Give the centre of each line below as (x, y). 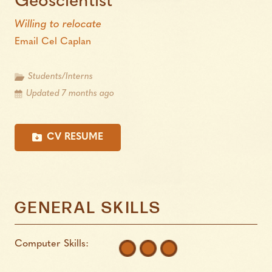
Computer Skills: (52, 244)
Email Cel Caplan (53, 42)
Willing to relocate (58, 25)
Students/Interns (60, 77)
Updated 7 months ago (70, 94)
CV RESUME (75, 137)
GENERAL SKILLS (88, 209)
